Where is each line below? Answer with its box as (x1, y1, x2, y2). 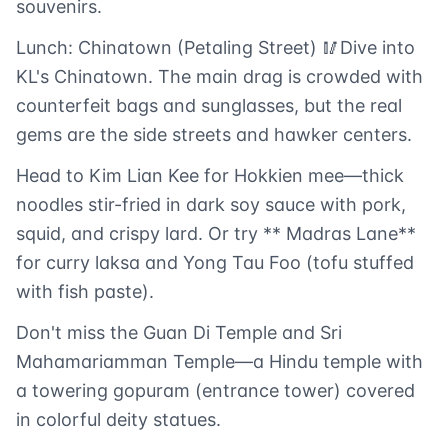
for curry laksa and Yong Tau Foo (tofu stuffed (16, 252, 414, 274)
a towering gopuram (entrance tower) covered (16, 380, 415, 402)
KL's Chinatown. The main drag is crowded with (16, 66, 423, 88)
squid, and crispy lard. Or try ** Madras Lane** (16, 223, 416, 245)
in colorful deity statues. (16, 409, 221, 431)
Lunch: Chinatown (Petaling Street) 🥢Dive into (16, 37, 415, 59)
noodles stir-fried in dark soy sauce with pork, (16, 194, 406, 216)
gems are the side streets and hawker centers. (16, 124, 412, 146)
